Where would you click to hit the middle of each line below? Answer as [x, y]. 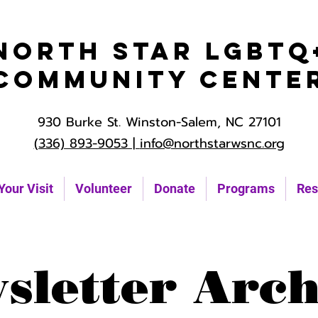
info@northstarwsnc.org [212, 143]
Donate [175, 188]
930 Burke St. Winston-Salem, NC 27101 [159, 122]
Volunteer [104, 188]
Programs [246, 188]
